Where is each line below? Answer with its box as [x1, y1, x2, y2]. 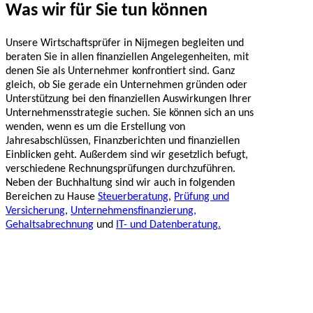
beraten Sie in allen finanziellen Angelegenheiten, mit [6, 52, 249, 64]
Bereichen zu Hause [6, 191, 98, 203]
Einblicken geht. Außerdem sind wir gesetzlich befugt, [6, 150, 248, 161]
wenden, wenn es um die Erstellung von [6, 122, 185, 133]
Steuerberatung [98, 191, 168, 203]
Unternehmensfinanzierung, [71, 205, 196, 217]
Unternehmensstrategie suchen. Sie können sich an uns [6, 108, 254, 119]
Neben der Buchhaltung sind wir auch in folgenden [6, 177, 235, 189]
